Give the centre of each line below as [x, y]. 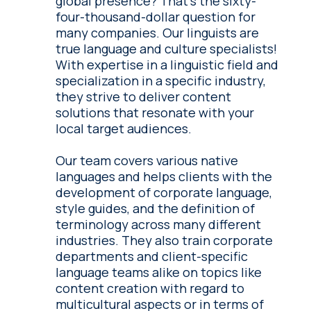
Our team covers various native [147, 160]
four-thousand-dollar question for [156, 16]
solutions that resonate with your [155, 112]
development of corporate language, [164, 192]
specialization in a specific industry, [161, 80]
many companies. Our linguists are [158, 32]
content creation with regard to [150, 288]
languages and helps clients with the [164, 176]
